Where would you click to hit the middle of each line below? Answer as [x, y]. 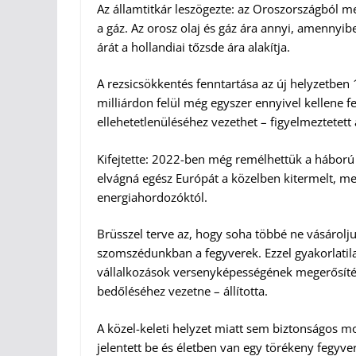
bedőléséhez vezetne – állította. [182, 291]
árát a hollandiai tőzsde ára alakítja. [193, 46]
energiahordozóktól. [152, 197]
